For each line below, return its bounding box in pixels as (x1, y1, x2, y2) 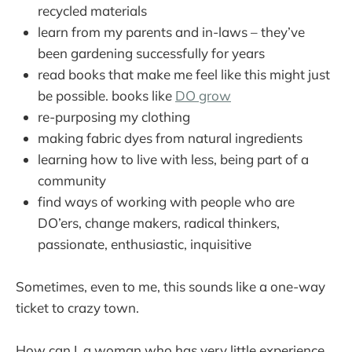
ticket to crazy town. (16, 299, 139, 317)
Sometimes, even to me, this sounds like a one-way (16, 278, 325, 295)
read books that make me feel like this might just (38, 66, 330, 83)
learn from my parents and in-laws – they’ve (38, 24, 305, 41)
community (38, 172, 106, 189)
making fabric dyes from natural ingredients (38, 130, 302, 147)
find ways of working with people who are (38, 193, 295, 211)
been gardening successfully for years (38, 45, 265, 62)
